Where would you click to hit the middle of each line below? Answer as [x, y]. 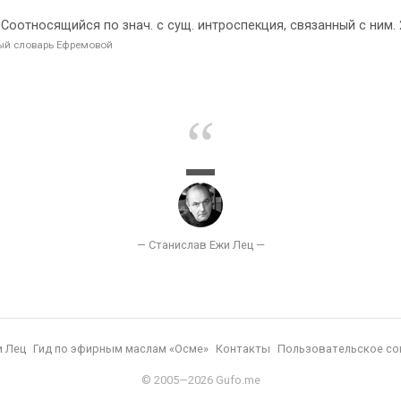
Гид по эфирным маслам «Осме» [121, 349]
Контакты [243, 349]
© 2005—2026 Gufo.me [200, 380]
